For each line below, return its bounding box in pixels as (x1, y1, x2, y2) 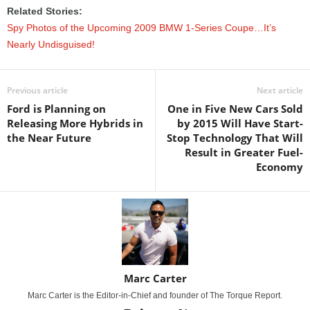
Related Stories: (7, 6, 82, 17)
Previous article (7, 84, 68, 96)
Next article (257, 84, 303, 96)
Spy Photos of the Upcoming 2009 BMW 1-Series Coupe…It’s (7, 22, 276, 33)
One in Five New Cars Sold (167, 102, 303, 116)
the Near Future (7, 131, 91, 145)
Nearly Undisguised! (7, 39, 95, 50)
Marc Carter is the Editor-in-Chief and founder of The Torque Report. (28, 291, 282, 300)
